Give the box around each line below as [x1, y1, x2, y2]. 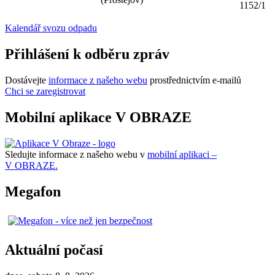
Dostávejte [5, 75, 48, 86]
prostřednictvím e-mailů [147, 75, 241, 86]
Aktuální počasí [5, 241, 103, 258]
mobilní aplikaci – [147, 149, 217, 160]
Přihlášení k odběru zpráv [5, 46, 169, 63]
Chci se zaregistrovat [5, 86, 85, 97]
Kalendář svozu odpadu [5, 23, 97, 34]
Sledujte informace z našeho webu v [5, 149, 147, 160]
